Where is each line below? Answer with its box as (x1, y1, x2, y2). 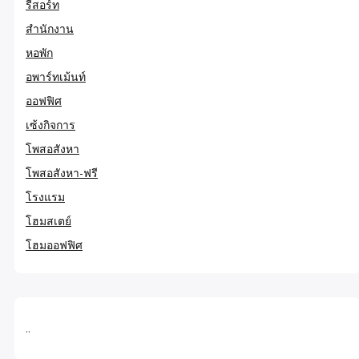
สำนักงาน (26, 20, 74, 36)
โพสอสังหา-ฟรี (26, 164, 98, 180)
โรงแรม (26, 188, 65, 204)
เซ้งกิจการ (26, 116, 75, 132)
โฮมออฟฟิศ (26, 236, 83, 252)
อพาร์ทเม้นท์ (26, 68, 86, 84)
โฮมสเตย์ (26, 212, 71, 228)
